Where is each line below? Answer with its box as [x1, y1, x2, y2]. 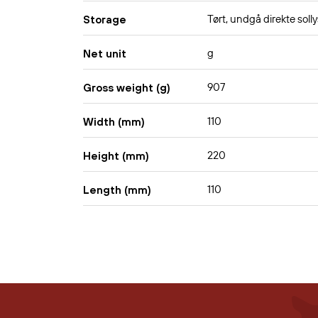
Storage [83, 13, 126, 26]
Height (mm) [83, 149, 149, 162]
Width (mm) [83, 115, 145, 128]
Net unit [83, 47, 126, 60]
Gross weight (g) [83, 81, 170, 94]
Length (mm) [83, 183, 151, 196]
